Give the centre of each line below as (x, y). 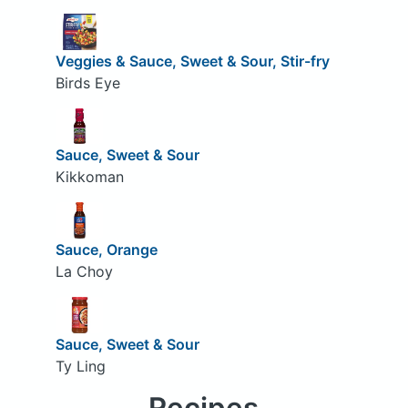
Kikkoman (89, 177)
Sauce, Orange (106, 249)
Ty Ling (80, 366)
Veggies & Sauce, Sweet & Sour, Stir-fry (192, 61)
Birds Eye (87, 82)
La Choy (84, 271)
